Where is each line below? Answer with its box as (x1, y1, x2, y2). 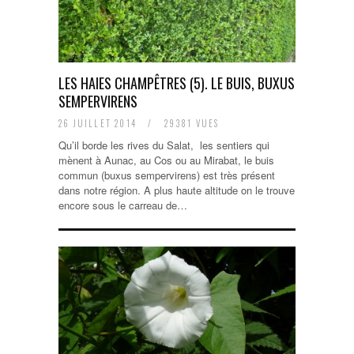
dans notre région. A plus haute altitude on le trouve (58, 183, 295, 198)
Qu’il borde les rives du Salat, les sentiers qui (58, 137, 269, 153)
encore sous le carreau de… (58, 198, 187, 213)
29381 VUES (160, 117, 220, 130)
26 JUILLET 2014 (58, 117, 141, 130)
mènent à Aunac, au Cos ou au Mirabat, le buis (58, 153, 274, 168)
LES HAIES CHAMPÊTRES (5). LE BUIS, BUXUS (58, 73, 295, 93)
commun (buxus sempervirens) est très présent (58, 168, 275, 183)
